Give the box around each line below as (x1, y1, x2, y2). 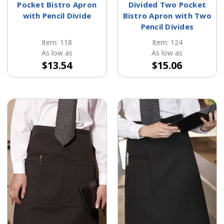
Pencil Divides (140, 21, 193, 32)
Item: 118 (41, 37, 72, 47)
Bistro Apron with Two (122, 10, 211, 21)
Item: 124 (151, 37, 182, 47)
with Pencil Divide (22, 10, 91, 21)
